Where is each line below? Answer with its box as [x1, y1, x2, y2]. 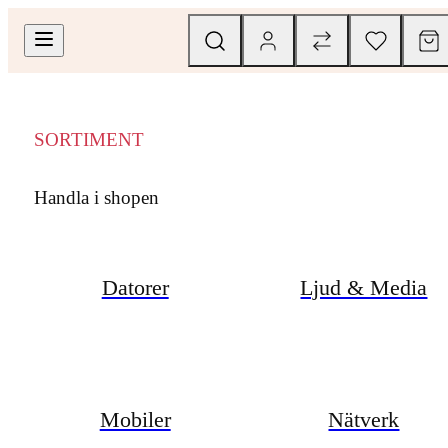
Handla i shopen [33, 186, 159, 208]
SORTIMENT [33, 129, 144, 151]
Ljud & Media [300, 274, 428, 300]
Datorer [101, 274, 169, 300]
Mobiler [99, 407, 171, 433]
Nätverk [328, 407, 400, 433]
